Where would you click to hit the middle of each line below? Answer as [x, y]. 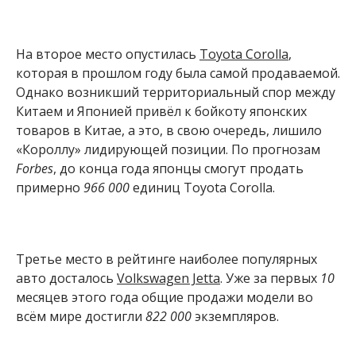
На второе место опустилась [108, 54]
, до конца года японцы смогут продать [178, 169]
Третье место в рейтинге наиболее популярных [166, 259]
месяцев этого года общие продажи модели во [164, 298]
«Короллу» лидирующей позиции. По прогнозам [168, 150]
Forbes [35, 169]
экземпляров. [235, 317]
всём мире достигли [81, 317]
